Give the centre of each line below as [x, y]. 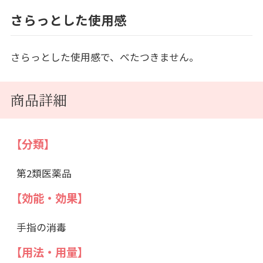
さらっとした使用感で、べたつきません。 [104, 57]
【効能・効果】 [49, 198]
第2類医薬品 [44, 173]
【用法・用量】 [49, 252]
